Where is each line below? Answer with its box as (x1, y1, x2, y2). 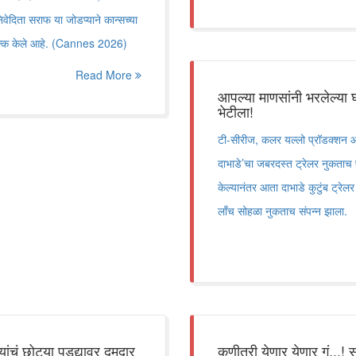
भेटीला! (218, 101, 253, 122)
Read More (75, 67, 135, 83)
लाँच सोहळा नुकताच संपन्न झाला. (218, 203, 347, 219)
